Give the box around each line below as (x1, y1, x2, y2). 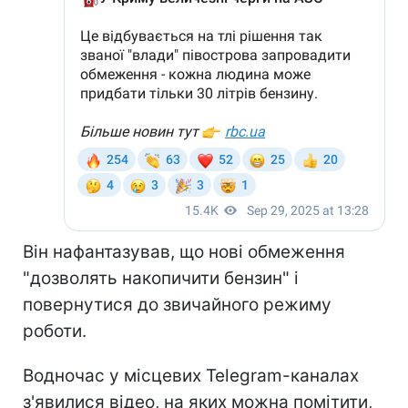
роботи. (23, 320, 87, 342)
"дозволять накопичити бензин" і (23, 267, 299, 289)
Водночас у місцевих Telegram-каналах (23, 364, 359, 386)
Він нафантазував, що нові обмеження (23, 240, 345, 262)
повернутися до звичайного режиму (23, 293, 331, 315)
